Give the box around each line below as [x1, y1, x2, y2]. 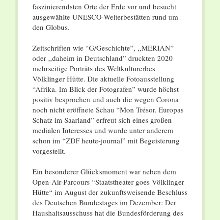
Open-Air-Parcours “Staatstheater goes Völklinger [32, 177, 184, 187]
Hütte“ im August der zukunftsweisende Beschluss [32, 187, 188, 197]
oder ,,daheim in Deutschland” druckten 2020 [32, 53, 173, 63]
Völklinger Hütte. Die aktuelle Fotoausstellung [32, 74, 174, 84]
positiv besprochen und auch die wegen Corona [32, 94, 179, 105]
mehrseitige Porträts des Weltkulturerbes [32, 63, 155, 74]
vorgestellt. [32, 146, 66, 156]
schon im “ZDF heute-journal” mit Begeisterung [32, 136, 180, 146]
